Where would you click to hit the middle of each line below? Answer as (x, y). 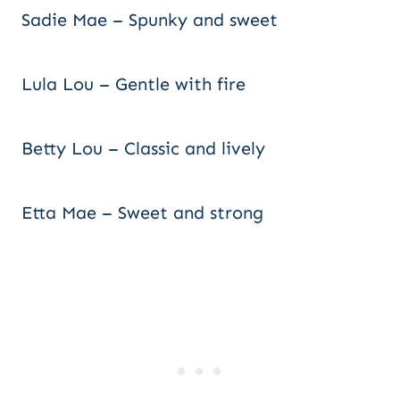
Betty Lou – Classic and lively (143, 148)
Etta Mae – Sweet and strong (142, 212)
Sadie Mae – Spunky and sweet (150, 20)
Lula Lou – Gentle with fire (133, 84)
